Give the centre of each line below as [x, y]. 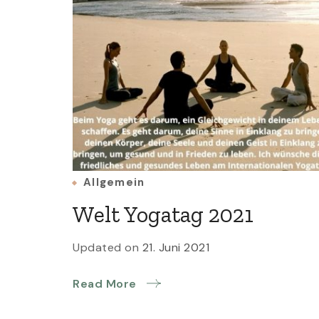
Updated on [108, 247]
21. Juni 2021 [176, 247]
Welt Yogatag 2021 [163, 214]
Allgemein [114, 182]
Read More [105, 284]
